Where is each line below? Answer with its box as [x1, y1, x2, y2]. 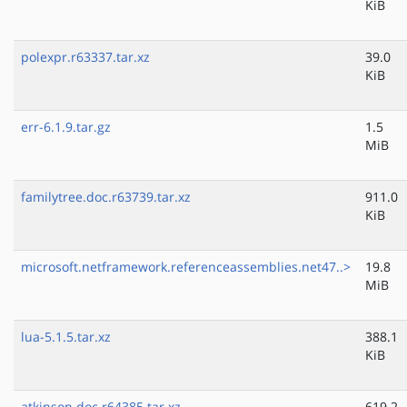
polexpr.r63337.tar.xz [21, 48, 150, 66]
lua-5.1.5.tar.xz [21, 328, 111, 346]
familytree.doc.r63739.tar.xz [21, 188, 191, 206]
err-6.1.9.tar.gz [21, 118, 111, 136]
